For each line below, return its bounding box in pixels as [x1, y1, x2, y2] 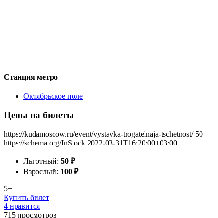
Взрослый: [23, 167, 60, 176]
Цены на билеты [4, 109, 74, 120]
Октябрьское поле [23, 92, 83, 101]
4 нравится [4, 201, 40, 210]
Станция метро [4, 73, 58, 81]
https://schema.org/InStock [4, 138, 85, 147]
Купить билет [4, 193, 49, 201]
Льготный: [23, 156, 61, 165]
